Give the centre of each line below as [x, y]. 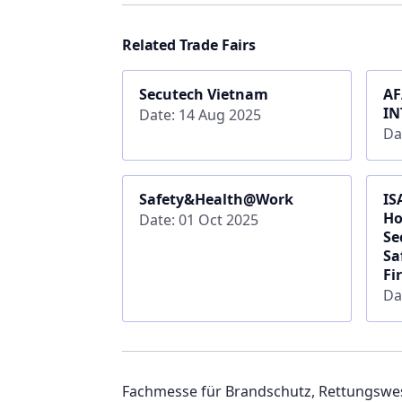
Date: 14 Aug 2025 [200, 114]
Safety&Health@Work [216, 199]
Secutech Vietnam [203, 94]
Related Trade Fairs [189, 44]
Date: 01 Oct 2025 [198, 219]
